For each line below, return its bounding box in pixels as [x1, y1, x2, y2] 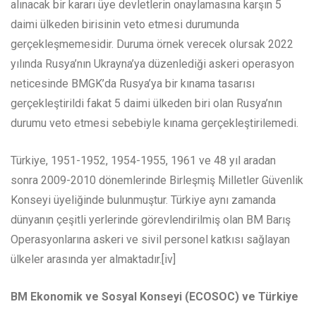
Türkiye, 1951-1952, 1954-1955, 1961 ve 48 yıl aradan [11, 154, 276, 168]
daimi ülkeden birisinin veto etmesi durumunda [11, 18, 239, 32]
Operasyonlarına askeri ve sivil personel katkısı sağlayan [11, 233, 290, 247]
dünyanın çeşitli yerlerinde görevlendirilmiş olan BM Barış [11, 213, 291, 227]
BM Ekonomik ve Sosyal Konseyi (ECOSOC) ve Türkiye [11, 290, 298, 304]
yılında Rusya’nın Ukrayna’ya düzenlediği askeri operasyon [11, 57, 294, 71]
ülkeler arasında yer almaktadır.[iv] [11, 253, 176, 267]
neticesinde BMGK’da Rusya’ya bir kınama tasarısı [11, 77, 255, 91]
